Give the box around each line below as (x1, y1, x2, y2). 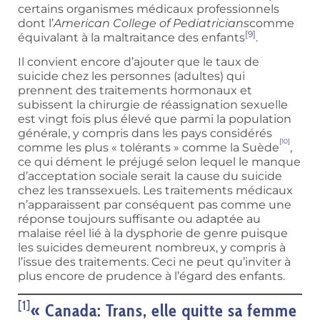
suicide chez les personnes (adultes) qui (18, 69, 245, 83)
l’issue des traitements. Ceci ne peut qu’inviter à (18, 254, 291, 269)
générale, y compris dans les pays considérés (18, 126, 272, 140)
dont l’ (18, 16, 54, 30)
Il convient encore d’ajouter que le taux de (18, 54, 259, 69)
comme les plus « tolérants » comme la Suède (18, 140, 279, 154)
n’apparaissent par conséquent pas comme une (18, 197, 291, 211)
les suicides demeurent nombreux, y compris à (18, 240, 286, 254)
